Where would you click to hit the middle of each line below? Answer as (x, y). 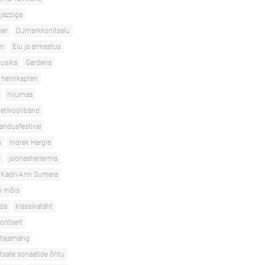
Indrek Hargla (30, 143)
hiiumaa (20, 95)
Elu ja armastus (37, 47)
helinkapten (20, 79)
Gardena (38, 63)
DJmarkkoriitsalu (43, 31)
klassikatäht (34, 206)
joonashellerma (33, 159)
